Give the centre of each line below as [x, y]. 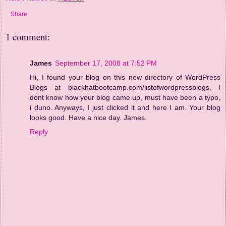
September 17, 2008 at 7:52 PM [106, 63]
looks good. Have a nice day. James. [88, 117]
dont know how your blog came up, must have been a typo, [125, 97]
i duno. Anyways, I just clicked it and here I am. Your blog [125, 107]
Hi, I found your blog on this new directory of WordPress [125, 77]
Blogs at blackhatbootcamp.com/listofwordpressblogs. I [125, 87]
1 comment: [28, 36]
